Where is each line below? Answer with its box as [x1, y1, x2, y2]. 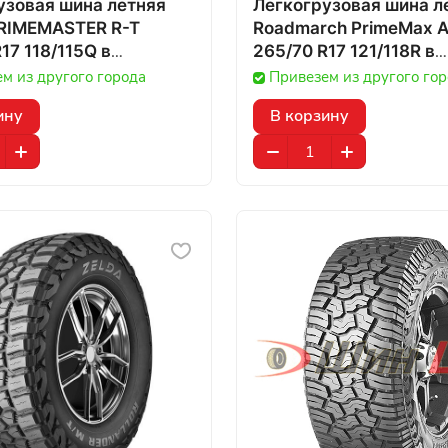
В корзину [270, 105, 349, 127]
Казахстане [253, 64, 353, 84]
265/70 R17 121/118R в [253, 41, 425, 61]
